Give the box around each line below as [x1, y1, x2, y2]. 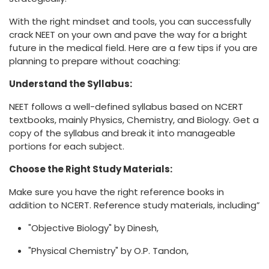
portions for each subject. [9, 140, 124, 153]
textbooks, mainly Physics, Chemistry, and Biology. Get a [9, 113, 259, 127]
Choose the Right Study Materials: [9, 163, 172, 176]
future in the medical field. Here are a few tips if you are [9, 41, 258, 55]
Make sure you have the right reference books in [9, 186, 224, 199]
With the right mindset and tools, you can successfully [9, 15, 251, 28]
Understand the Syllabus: [9, 77, 134, 91]
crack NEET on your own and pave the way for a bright [9, 28, 247, 41]
